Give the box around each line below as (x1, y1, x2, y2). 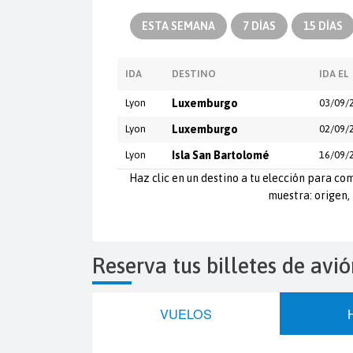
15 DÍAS (303, 19, 343, 32)
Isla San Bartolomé (172, 148, 269, 162)
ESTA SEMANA (142, 19, 215, 32)
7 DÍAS (243, 19, 276, 32)
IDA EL (319, 67, 348, 80)
